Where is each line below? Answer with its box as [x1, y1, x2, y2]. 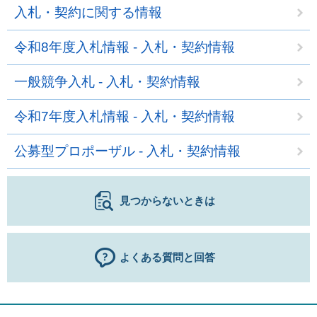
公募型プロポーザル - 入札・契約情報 [14, 144, 241, 158]
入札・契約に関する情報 [14, 5, 162, 20]
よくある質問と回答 [120, 251, 215, 263]
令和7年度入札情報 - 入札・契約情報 [14, 109, 235, 124]
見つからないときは [120, 195, 215, 207]
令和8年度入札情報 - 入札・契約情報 [14, 40, 235, 54]
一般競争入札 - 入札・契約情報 [14, 74, 200, 89]
